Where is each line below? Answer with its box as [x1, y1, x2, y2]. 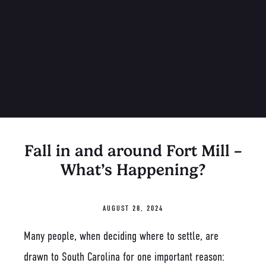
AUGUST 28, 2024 [103, 203, 163, 213]
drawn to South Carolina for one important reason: [24, 249, 224, 264]
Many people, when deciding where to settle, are [24, 229, 218, 243]
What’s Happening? [61, 160, 205, 179]
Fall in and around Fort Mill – [24, 141, 242, 160]
